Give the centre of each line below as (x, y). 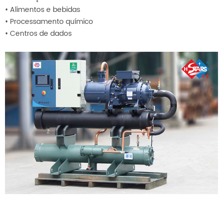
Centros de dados (41, 34)
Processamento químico (52, 22)
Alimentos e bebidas (45, 10)
